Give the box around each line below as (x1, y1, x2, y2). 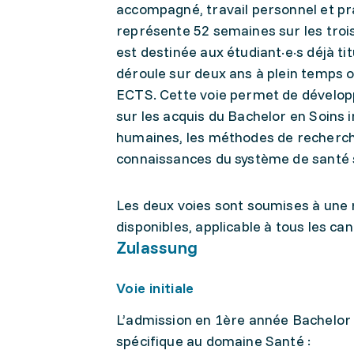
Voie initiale (116, 279, 194, 297)
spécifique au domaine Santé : (116, 332, 314, 350)
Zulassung (116, 236, 198, 258)
